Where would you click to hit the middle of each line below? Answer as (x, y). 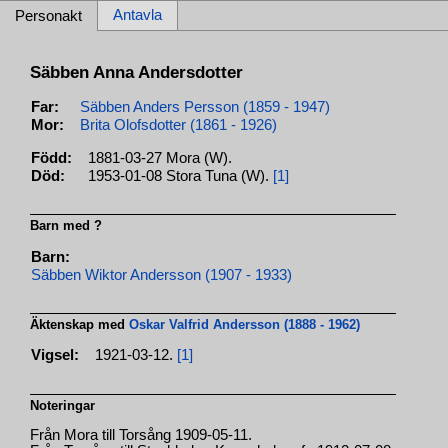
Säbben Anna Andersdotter (137, 72)
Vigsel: (55, 355)
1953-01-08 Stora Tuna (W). (181, 175)
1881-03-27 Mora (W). (160, 157)
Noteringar (63, 405)
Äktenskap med (80, 324)
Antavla (137, 15)
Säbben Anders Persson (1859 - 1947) (205, 106)
